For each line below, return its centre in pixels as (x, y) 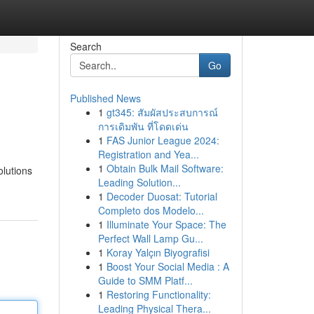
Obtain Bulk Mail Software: (165, 168)
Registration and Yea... (148, 154)
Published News (105, 98)
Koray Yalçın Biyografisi (158, 252)
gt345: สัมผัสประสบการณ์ (162, 112)
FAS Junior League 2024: (163, 140)
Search (86, 46)
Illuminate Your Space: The (166, 224)
